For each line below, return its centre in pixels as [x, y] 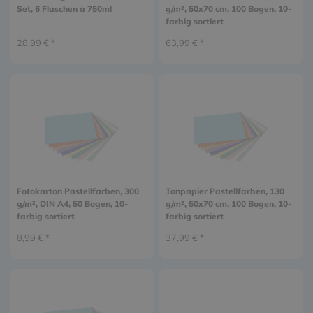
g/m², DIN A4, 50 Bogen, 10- [72, 203]
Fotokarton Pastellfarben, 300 [78, 191]
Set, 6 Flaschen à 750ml [64, 8]
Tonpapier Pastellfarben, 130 [225, 191]
